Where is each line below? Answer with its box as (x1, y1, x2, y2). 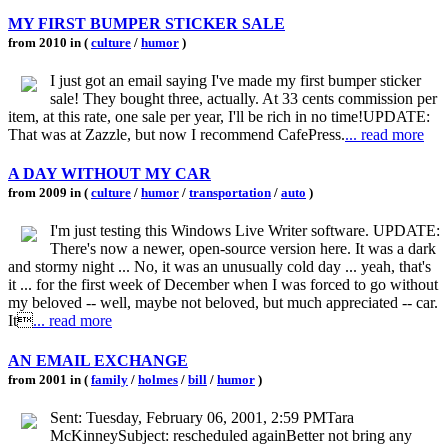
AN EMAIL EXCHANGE (8, 351, 188, 369)
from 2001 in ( (8, 371, 91, 387)
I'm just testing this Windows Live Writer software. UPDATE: (50, 222, 440, 240)
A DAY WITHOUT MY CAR (8, 165, 211, 183)
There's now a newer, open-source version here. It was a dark (50, 240, 436, 258)
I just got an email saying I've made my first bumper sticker (50, 71, 421, 89)
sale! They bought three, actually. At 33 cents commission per (50, 89, 437, 107)
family (91, 371, 128, 387)
